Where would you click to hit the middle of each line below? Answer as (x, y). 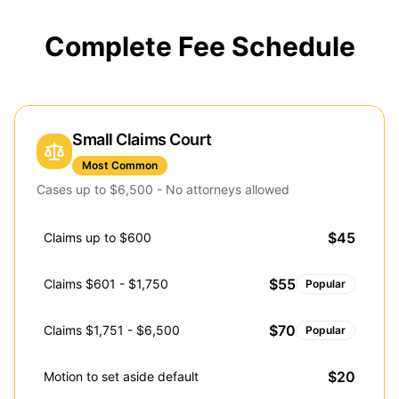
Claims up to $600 (98, 237)
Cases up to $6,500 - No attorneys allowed (163, 189)
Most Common (120, 165)
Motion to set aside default (121, 376)
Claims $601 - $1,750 (106, 284)
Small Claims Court (142, 139)
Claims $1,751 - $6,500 (112, 330)
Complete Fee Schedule (199, 46)
